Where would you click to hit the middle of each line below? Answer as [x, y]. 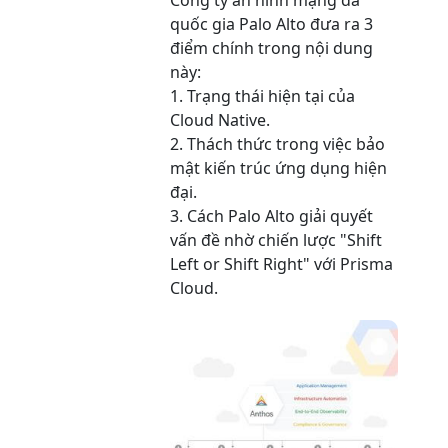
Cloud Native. [220, 120]
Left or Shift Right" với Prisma [281, 264]
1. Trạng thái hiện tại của [262, 96]
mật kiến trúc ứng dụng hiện [278, 168]
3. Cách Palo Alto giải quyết [271, 216]
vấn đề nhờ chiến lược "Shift [276, 240]
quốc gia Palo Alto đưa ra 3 [271, 24]
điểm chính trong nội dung [271, 48]
